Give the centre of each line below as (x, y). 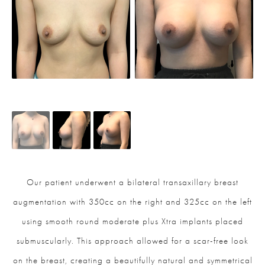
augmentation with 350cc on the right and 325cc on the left (132, 202)
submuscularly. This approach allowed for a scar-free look (132, 241)
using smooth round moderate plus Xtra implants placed (132, 222)
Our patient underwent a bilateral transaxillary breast (132, 182)
